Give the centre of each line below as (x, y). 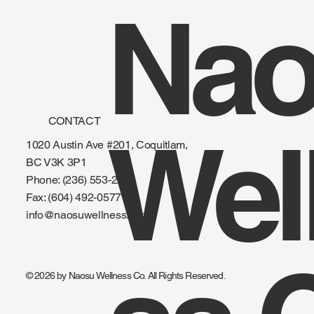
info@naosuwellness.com (87, 215)
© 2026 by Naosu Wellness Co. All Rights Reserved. (125, 275)
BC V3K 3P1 (56, 163)
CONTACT (74, 121)
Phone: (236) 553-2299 (81, 180)
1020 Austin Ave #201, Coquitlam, (107, 145)
